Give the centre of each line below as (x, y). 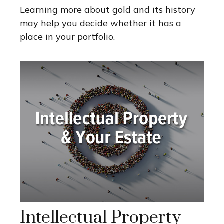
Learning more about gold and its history (108, 10)
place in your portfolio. (67, 37)
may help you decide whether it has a (101, 23)
